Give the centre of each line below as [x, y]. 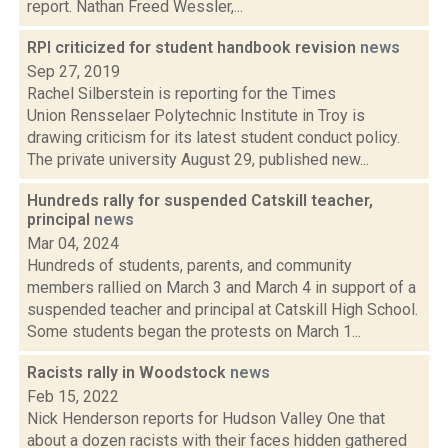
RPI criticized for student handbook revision [193, 47]
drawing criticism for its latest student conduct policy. [213, 137]
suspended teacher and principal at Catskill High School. [222, 309]
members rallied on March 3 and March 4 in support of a [221, 287]
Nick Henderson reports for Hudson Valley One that [206, 418]
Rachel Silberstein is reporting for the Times [181, 93]
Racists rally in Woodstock [128, 372]
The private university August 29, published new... [198, 159]
